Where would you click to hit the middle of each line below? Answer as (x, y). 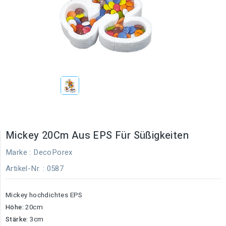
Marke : (18, 152)
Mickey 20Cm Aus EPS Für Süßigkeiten (97, 135)
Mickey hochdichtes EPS (44, 195)
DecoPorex (53, 152)
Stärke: (17, 219)
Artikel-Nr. (23, 168)
